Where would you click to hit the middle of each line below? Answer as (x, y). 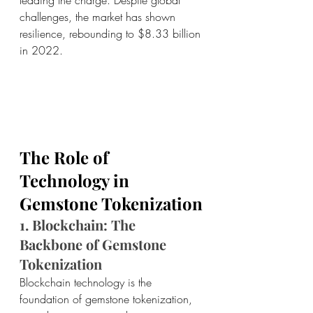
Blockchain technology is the (87, 283)
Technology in (77, 181)
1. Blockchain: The (79, 225)
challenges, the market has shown (99, 16)
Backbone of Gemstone (95, 245)
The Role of (66, 158)
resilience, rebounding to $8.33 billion (112, 33)
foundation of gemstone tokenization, (108, 299)
